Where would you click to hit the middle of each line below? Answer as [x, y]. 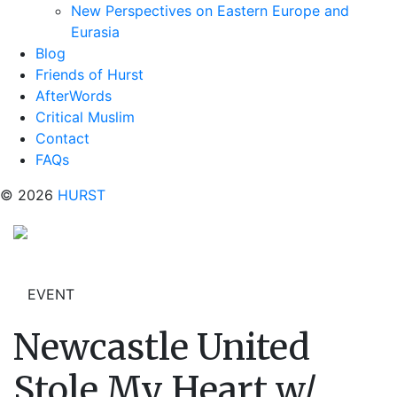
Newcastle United [162, 347]
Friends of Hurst [90, 74]
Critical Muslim [85, 117]
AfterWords [74, 96]
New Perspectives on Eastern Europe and [210, 11]
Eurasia [95, 32]
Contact [62, 138]
